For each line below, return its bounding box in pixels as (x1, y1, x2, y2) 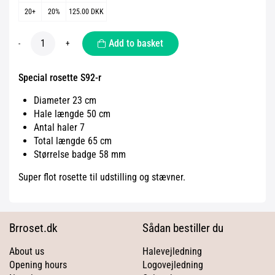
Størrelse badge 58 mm (34, 149, 126, 160)
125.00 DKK (69, 7, 104, 16)
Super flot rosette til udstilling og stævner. (18, 171, 185, 183)
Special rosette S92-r (18, 72, 101, 83)
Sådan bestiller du (142, 221, 223, 235)
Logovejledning (142, 259, 203, 271)
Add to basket (109, 37, 163, 49)
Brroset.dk (9, 221, 58, 235)
